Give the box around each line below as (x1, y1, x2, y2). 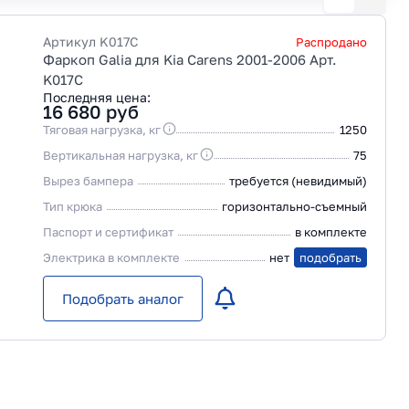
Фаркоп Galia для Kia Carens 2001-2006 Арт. (43, 51, 337, 68)
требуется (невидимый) (229, 173, 367, 188)
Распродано (296, 35, 367, 49)
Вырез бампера (43, 173, 133, 188)
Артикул (43, 34, 100, 49)
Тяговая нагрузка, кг (43, 122, 161, 137)
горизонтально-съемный (222, 199, 367, 214)
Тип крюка (43, 199, 102, 214)
